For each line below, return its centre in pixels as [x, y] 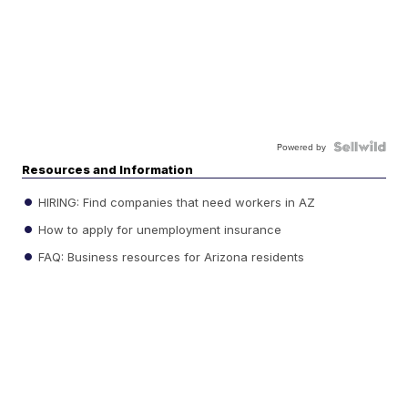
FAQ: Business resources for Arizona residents [170, 256]
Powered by [301, 147]
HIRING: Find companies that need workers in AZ [175, 202]
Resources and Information [108, 170]
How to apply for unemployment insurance [158, 229]
